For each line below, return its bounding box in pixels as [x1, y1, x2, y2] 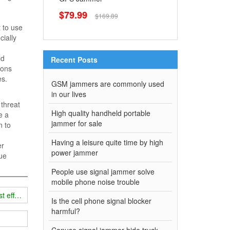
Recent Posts [50, 54, 98, 65]
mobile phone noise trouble [51, 177, 140, 187]
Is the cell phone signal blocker [51, 196, 151, 206]
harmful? [51, 206, 80, 217]
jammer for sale [51, 118, 102, 129]
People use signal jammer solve [51, 166, 155, 177]
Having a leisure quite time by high [51, 137, 163, 148]
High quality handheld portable [51, 108, 150, 119]
